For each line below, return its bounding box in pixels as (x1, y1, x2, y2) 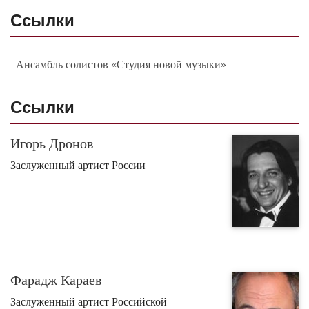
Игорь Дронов (10, 135, 93, 151)
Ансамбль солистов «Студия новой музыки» (16, 58, 226, 70)
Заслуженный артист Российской (10, 295, 167, 308)
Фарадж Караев (10, 272, 101, 288)
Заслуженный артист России (10, 159, 146, 171)
